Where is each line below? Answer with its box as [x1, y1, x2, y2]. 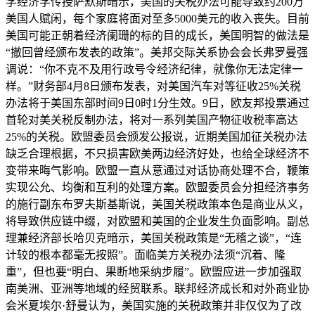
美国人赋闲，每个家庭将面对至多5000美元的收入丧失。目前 [6, 12, 309, 25]
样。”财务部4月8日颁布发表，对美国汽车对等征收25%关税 [6, 79, 301, 92]
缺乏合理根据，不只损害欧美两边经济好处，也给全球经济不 [6, 147, 309, 160]
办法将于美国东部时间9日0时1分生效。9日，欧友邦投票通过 [6, 96, 309, 109]
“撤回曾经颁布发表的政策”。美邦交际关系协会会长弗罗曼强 [6, 46, 308, 58]
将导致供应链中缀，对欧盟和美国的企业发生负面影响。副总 [6, 214, 309, 227]
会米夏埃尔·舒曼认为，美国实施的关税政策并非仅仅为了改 [6, 299, 302, 311]
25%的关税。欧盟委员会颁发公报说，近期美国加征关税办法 [6, 130, 307, 143]
